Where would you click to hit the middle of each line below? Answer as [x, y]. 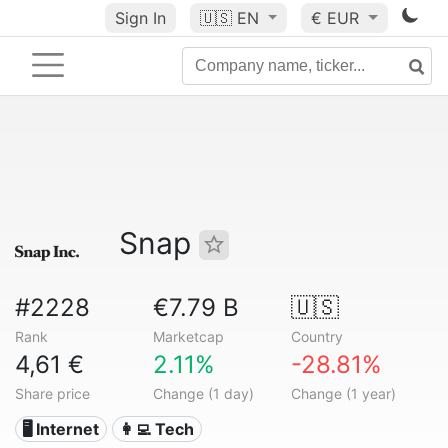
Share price [52, 393]
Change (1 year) [343, 393]
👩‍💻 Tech [157, 429]
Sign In [140, 18]
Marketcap [188, 336]
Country [316, 336]
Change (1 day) [203, 393]
